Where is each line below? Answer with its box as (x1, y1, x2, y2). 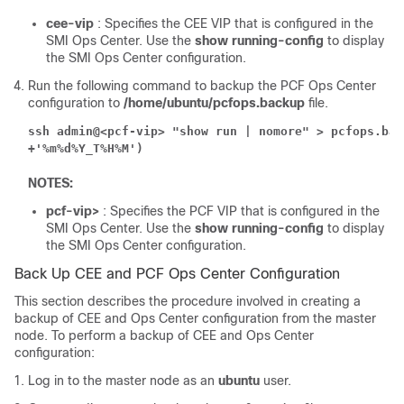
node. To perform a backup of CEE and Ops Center (14, 328, 314, 344)
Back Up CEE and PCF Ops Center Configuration (14, 266, 340, 282)
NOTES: (28, 176, 73, 191)
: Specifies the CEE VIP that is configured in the (97, 16, 373, 32)
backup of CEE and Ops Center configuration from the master (14, 311, 376, 326)
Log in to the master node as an (28, 373, 218, 389)
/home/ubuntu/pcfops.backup (124, 96, 305, 111)
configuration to (28, 96, 124, 111)
